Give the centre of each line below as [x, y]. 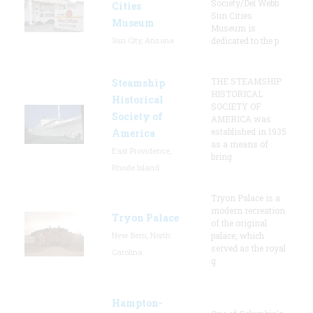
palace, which [238, 235]
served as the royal [248, 248]
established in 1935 [249, 131]
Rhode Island [136, 167]
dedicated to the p [245, 40]
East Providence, [141, 150]
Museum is [233, 28]
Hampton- [137, 303]
